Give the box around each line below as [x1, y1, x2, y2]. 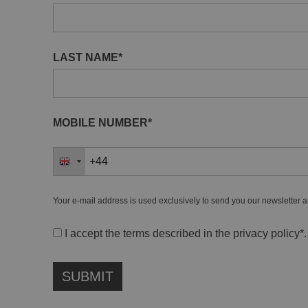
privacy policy [233, 227, 300, 239]
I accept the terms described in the [62, 227, 233, 239]
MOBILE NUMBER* [53, 116, 152, 129]
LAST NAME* [53, 51, 122, 63]
